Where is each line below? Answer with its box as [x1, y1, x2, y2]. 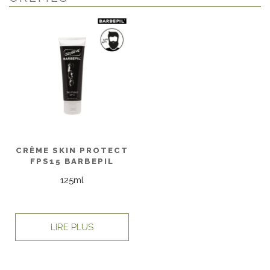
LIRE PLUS [51, 221, 93, 233]
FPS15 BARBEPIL [30, 157, 115, 166]
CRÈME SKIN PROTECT [16, 146, 128, 155]
